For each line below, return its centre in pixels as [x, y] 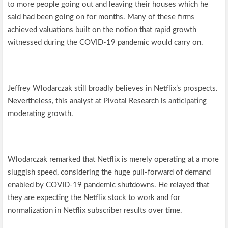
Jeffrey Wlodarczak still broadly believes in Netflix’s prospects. [113, 88]
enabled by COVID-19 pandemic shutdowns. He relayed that [109, 185]
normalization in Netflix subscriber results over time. [95, 210]
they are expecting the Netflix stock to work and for [94, 198]
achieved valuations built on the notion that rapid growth [102, 30]
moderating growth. [41, 114]
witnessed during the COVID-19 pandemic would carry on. [106, 42]
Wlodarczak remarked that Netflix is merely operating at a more [113, 160]
